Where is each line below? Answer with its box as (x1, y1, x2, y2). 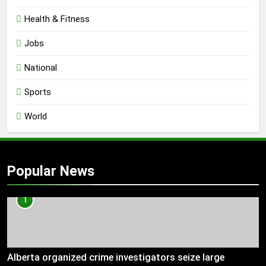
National (24, 62, 57, 73)
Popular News (7, 162, 94, 179)
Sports (24, 86, 51, 97)
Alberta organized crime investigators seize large (7, 251, 224, 263)
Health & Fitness (24, 13, 90, 24)
